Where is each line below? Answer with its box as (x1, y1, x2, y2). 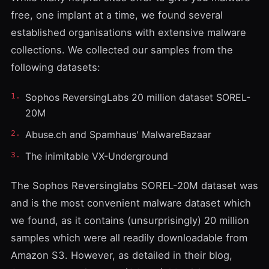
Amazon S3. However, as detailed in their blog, (11, 249, 232, 261)
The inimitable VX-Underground (25, 150, 168, 162)
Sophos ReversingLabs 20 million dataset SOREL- (25, 91, 250, 103)
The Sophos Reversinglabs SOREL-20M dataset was (11, 180, 258, 192)
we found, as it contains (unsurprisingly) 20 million (11, 214, 249, 226)
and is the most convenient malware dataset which (11, 197, 251, 209)
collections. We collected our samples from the (11, 44, 233, 56)
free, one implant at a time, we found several (11, 9, 223, 21)
